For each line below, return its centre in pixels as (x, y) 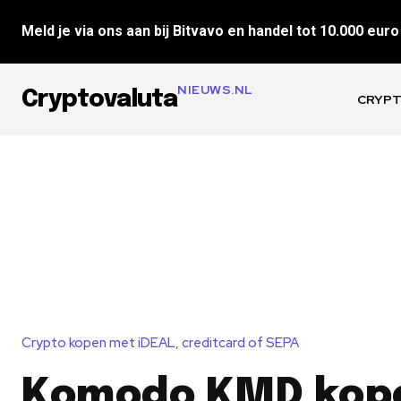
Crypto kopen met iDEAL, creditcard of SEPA (160, 342)
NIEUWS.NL (215, 89)
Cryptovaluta (99, 99)
